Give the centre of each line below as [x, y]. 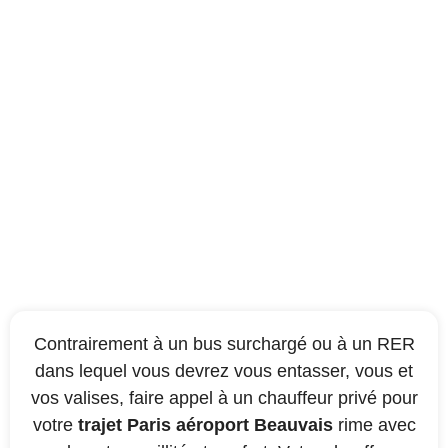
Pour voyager [224, 124]
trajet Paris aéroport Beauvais [205, 425]
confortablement [224, 159]
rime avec [374, 425]
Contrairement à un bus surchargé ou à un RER [224, 344]
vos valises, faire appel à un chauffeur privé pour [224, 398]
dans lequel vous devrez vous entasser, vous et [224, 371]
